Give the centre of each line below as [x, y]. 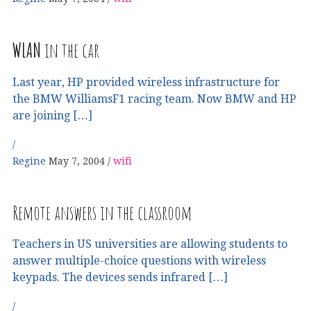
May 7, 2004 [77, 161]
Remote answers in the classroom [102, 212]
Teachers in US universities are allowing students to [150, 244]
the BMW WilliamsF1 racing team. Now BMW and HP [154, 99]
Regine [31, 161]
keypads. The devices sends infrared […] [120, 278]
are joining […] [52, 115]
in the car [70, 50]
